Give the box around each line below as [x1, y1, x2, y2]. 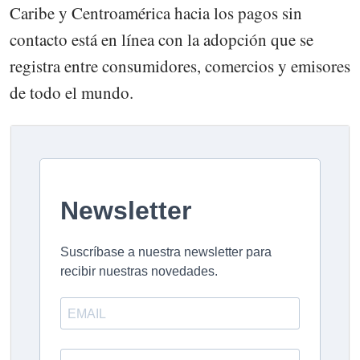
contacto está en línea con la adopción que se [10, 27, 313, 51]
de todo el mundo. [10, 80, 133, 104]
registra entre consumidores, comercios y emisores [10, 54, 350, 77]
